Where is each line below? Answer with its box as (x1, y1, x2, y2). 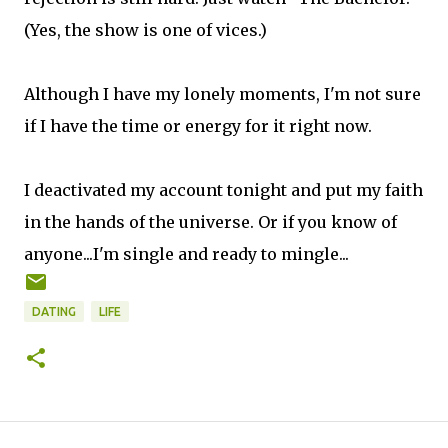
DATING (32, 304, 76, 318)
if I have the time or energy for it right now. (24, 115, 372, 136)
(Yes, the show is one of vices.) (24, 19, 267, 40)
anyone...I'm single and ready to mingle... (24, 243, 349, 264)
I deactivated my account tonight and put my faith (24, 179, 423, 200)
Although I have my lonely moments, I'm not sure (24, 83, 421, 104)
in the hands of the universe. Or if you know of (24, 211, 397, 232)
